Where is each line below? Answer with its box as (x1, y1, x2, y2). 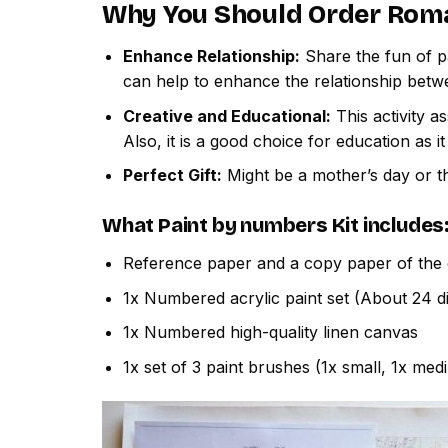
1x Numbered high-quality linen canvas (122, 322, 418, 343)
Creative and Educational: (122, 105, 331, 126)
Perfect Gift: (122, 165, 222, 186)
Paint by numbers (158, 212, 328, 237)
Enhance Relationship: (122, 45, 300, 66)
